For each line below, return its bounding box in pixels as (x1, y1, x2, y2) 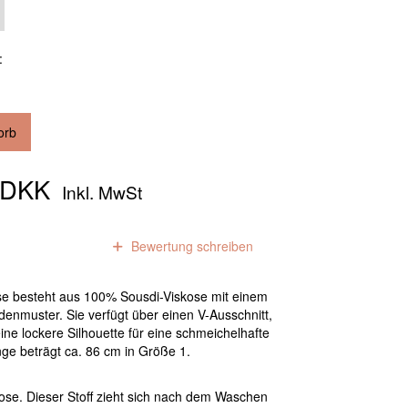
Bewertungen (2, 237, 83, 256)
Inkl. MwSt (57, 179, 143, 205)
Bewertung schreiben (127, 237, 254, 256)
